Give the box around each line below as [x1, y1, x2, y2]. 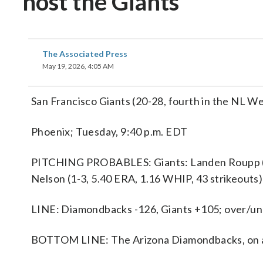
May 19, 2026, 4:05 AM [42, 62, 114, 70]
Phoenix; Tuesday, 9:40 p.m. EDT [31, 125, 188, 138]
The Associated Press [42, 49, 127, 59]
